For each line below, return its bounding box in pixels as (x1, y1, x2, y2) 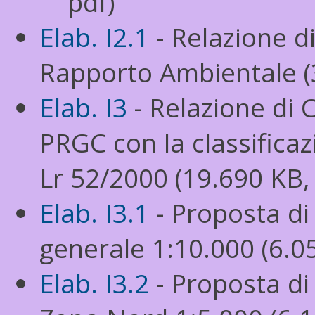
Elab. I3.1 (39, 195, 149, 231)
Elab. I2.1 (39, 20, 149, 55)
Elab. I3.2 (39, 266, 149, 301)
